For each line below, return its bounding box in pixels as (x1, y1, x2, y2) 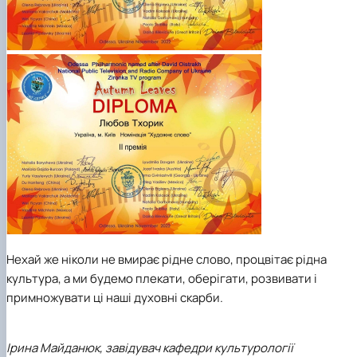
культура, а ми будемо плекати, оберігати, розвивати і (6, 270, 317, 288)
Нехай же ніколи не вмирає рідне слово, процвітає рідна (6, 251, 327, 269)
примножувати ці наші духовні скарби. (6, 289, 223, 307)
